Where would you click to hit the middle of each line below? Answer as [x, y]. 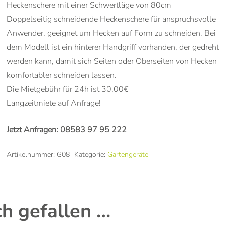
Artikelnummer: [31, 154]
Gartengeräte [128, 154]
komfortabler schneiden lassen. [61, 75]
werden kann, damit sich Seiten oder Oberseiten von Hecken [111, 61]
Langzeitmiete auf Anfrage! [53, 103]
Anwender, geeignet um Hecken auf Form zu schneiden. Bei [111, 33]
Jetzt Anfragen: [33, 129]
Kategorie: [91, 154]
